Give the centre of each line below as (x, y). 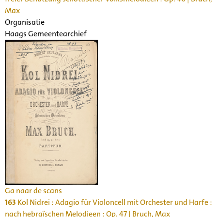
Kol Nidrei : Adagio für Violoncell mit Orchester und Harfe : (114, 202)
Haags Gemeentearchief (46, 33)
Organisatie (25, 22)
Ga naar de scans (33, 190)
